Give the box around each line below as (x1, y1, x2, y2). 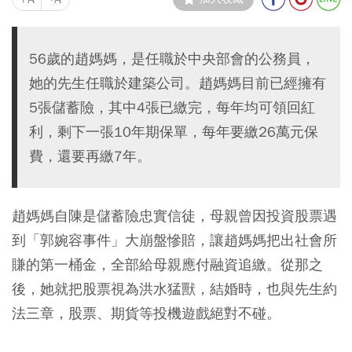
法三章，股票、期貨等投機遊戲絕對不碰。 (12, 303, 280, 322)
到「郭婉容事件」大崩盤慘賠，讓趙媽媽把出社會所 (12, 230, 337, 249)
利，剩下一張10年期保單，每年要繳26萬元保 (29, 122, 318, 141)
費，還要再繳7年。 (29, 146, 151, 165)
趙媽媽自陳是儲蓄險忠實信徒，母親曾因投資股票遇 (12, 206, 337, 225)
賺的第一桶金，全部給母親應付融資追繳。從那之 (12, 255, 323, 273)
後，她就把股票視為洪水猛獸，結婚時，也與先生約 (12, 279, 337, 298)
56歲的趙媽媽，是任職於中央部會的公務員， (29, 49, 315, 68)
